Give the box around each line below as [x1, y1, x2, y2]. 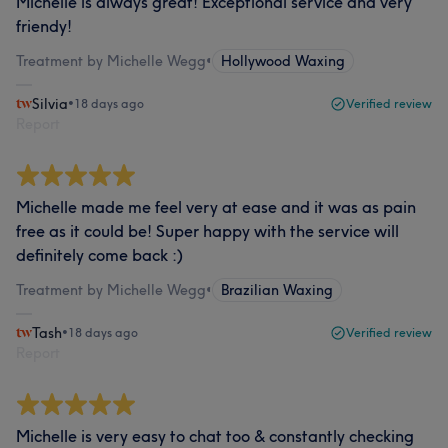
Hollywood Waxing [221, 52, 345, 70]
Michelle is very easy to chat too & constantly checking [16, 426, 414, 446]
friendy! [16, 16, 72, 36]
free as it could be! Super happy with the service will [16, 221, 399, 241]
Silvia [32, 95, 68, 113]
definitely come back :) [16, 245, 183, 265]
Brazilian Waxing [221, 281, 333, 299]
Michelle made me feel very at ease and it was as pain [16, 197, 416, 217]
